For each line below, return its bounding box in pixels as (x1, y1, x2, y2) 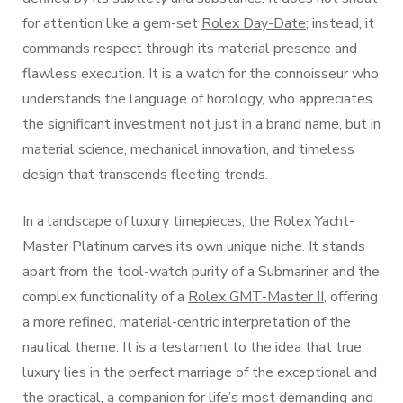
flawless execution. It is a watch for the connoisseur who (22, 64, 379, 84)
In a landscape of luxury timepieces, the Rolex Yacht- (22, 211, 354, 231)
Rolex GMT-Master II (188, 287, 324, 307)
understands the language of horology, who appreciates (22, 89, 372, 109)
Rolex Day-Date (201, 13, 306, 33)
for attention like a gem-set (22, 13, 201, 33)
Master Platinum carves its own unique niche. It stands (22, 237, 365, 256)
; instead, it (306, 13, 374, 33)
